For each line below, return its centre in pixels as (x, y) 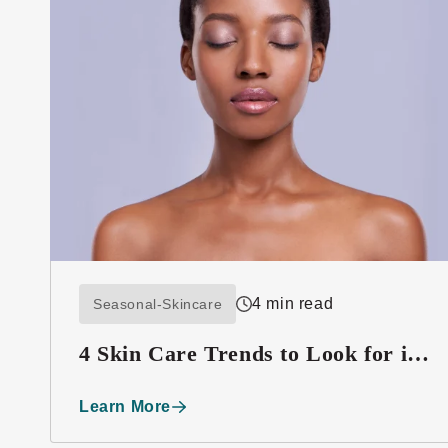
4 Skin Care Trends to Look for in (249, 353)
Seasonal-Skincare (158, 303)
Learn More (125, 406)
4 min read (293, 303)
